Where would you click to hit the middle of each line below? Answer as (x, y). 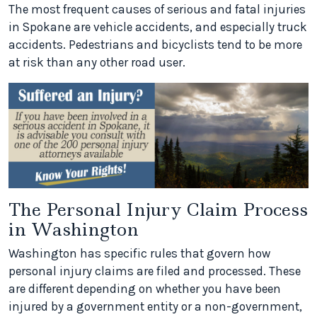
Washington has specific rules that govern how (139, 254)
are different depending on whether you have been (145, 289)
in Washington (74, 230)
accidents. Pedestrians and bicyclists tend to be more (155, 45)
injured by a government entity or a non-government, (155, 307)
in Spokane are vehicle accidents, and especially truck (158, 27)
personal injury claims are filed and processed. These (155, 271)
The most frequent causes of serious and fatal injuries (157, 9)
